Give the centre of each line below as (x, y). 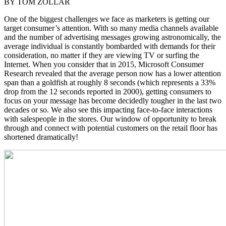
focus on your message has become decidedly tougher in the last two (113, 101)
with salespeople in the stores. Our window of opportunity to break (110, 119)
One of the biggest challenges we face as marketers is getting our (107, 19)
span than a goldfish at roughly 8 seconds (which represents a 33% (110, 83)
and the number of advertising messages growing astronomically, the (112, 37)
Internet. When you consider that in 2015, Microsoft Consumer (104, 65)
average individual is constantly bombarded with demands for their (110, 46)
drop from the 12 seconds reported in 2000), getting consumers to (108, 92)
